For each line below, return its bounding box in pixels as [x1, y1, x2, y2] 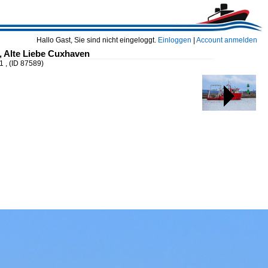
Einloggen [158, 36, 191, 44]
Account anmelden [196, 36, 257, 44]
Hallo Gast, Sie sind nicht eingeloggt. [36, 36, 158, 44]
